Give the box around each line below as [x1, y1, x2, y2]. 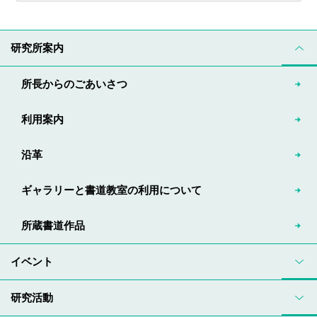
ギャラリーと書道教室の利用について [21, 183, 202, 196]
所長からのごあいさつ [21, 77, 127, 90]
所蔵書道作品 [21, 219, 85, 231]
